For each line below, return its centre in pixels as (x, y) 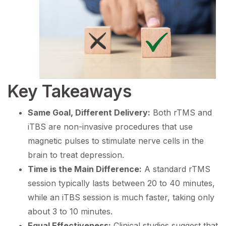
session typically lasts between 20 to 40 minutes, (121, 183)
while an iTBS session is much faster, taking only (121, 197)
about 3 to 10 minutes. (70, 212)
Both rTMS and (181, 113)
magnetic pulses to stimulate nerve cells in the (116, 141)
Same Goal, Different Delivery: (89, 113)
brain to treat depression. (76, 155)
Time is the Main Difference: (85, 169)
